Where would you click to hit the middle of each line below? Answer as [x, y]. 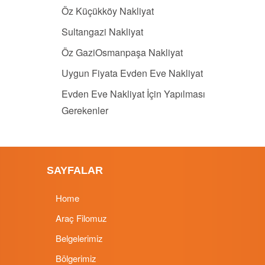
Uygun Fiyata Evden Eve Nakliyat [132, 73]
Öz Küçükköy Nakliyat [108, 11]
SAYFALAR [75, 171]
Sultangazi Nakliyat [102, 32]
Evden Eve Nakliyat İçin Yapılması [133, 94]
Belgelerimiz [79, 238]
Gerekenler [85, 111]
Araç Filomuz [81, 218]
